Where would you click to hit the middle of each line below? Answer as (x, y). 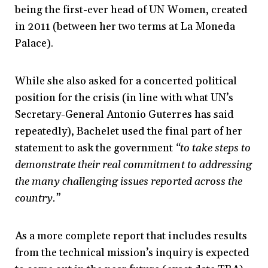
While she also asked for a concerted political (126, 81)
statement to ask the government (95, 148)
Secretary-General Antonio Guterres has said (124, 115)
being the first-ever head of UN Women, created (131, 10)
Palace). (34, 44)
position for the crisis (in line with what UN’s (124, 98)
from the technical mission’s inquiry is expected (132, 253)
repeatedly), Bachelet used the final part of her (129, 132)
